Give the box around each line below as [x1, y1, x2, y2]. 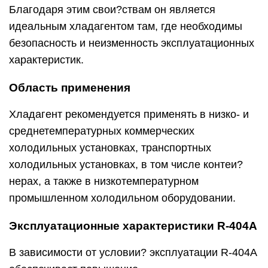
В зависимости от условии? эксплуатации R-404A [9, 246, 257, 258]
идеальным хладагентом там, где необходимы [9, 20, 242, 32]
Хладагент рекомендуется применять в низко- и [9, 108, 249, 120]
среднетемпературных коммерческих [9, 125, 194, 137]
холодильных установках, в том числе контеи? [9, 159, 243, 170]
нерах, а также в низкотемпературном [9, 175, 199, 187]
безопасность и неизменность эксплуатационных [9, 37, 254, 49]
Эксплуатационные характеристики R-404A [9, 220, 257, 232]
